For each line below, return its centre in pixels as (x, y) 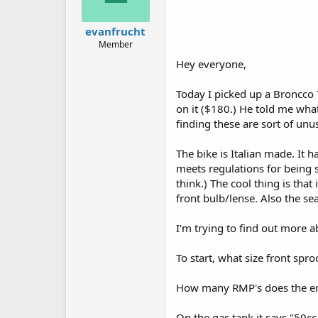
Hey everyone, (211, 64)
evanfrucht (115, 31)
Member (115, 44)
